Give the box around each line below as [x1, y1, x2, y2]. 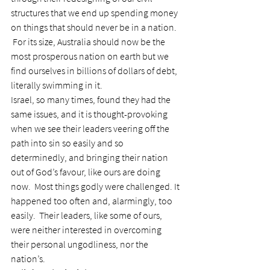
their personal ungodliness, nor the [11, 238, 150, 250]
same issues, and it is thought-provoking [11, 108, 169, 120]
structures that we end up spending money [11, 7, 180, 19]
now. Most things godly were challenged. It [11, 180, 181, 192]
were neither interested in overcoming [11, 224, 163, 236]
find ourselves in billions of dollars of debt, [11, 64, 179, 77]
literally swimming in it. [11, 79, 102, 91]
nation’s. [11, 253, 45, 265]
